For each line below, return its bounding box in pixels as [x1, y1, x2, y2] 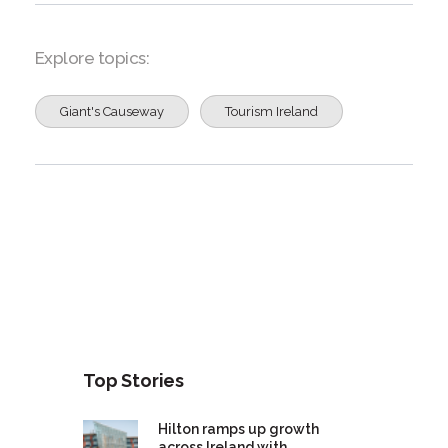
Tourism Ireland [224, 104, 318, 120]
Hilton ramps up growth [158, 421, 320, 438]
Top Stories [83, 370, 184, 392]
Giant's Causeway [59, 104, 164, 120]
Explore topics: [34, 48, 150, 69]
